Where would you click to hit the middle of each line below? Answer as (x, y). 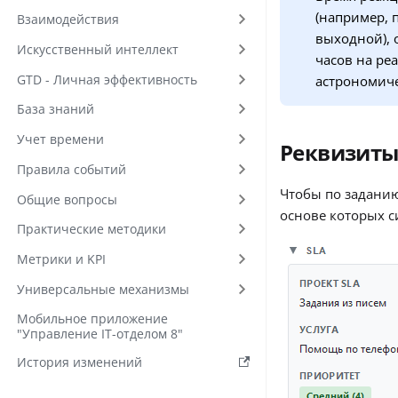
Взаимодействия (68, 19)
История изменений (79, 362)
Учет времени (60, 139)
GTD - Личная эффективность (107, 79)
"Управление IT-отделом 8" (99, 333)
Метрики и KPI (61, 259)
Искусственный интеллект (97, 49)
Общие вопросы (67, 199)
